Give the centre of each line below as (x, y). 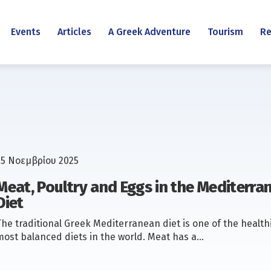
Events (25, 31)
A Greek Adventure (149, 31)
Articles (74, 31)
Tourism (225, 31)
